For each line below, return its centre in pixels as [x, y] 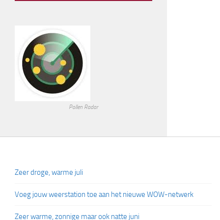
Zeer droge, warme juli [49, 173]
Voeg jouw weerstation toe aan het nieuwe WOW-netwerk [104, 195]
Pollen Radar [83, 107]
